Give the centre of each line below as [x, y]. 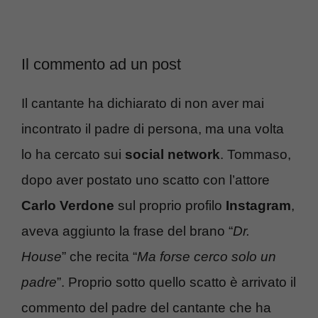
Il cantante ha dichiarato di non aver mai [143, 103]
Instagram [257, 205]
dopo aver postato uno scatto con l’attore [146, 180]
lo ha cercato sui [73, 154]
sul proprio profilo [168, 205]
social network [172, 154]
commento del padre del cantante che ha [146, 307]
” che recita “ [99, 256]
